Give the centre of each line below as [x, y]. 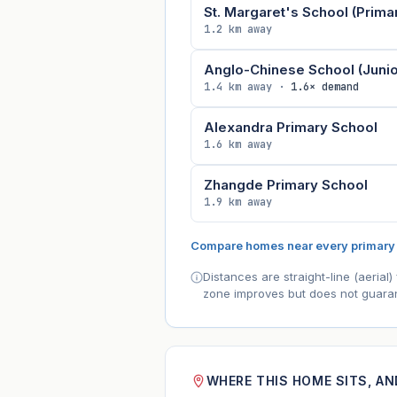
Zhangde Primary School [285, 184]
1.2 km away [237, 29]
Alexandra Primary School [290, 127]
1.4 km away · [247, 86]
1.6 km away [237, 144]
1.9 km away [237, 202]
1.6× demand [324, 86]
